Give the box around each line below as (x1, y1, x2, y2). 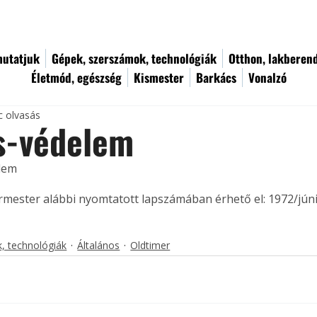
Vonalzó (248, 69, 287, 86)
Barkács (196, 69, 236, 86)
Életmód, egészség (31, 69, 122, 86)
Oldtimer (130, 238, 171, 253)
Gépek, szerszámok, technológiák (52, 50, 217, 67)
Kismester (134, 69, 184, 86)
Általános (77, 238, 120, 253)
